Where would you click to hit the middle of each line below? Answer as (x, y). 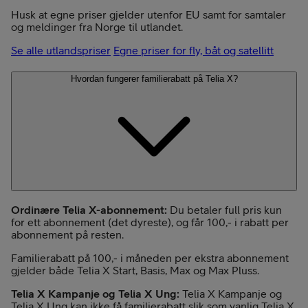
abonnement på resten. (67, 235)
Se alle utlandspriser (61, 50)
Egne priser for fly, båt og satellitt (194, 50)
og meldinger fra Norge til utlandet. (97, 26)
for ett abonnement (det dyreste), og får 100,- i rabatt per (150, 222)
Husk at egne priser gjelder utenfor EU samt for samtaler (148, 14)
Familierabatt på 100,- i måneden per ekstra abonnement (150, 258)
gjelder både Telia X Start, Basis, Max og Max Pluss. (135, 271)
